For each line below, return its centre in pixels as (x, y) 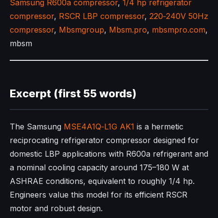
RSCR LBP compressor (102, 16)
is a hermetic (159, 127)
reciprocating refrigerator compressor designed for (104, 140)
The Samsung (37, 127)
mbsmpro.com (179, 30)
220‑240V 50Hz (179, 16)
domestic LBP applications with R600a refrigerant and (109, 154)
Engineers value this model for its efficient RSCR (99, 195)
